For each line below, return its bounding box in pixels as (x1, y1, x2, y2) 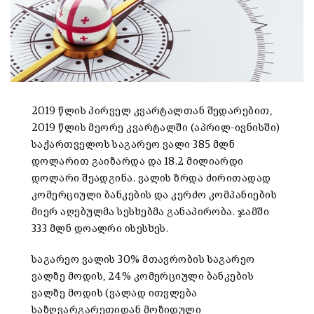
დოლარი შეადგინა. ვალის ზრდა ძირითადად (32, 173, 271, 184)
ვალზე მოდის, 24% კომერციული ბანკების (32, 271, 254, 282)
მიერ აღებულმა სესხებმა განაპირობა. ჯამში (32, 207, 270, 218)
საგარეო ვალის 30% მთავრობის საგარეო (32, 254, 255, 266)
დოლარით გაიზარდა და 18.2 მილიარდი (32, 156, 244, 168)
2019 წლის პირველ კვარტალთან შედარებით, (32, 106, 273, 117)
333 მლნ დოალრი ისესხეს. (32, 224, 169, 235)
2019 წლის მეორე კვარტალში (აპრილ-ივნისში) (32, 123, 280, 134)
